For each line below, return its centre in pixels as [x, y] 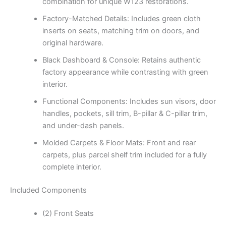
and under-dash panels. [83, 126]
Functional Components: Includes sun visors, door [129, 102]
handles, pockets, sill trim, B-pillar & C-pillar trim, [125, 114]
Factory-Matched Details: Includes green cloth [121, 19]
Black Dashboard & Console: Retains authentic [121, 60]
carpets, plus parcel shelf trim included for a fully [124, 155]
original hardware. [73, 43]
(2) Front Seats [68, 214]
